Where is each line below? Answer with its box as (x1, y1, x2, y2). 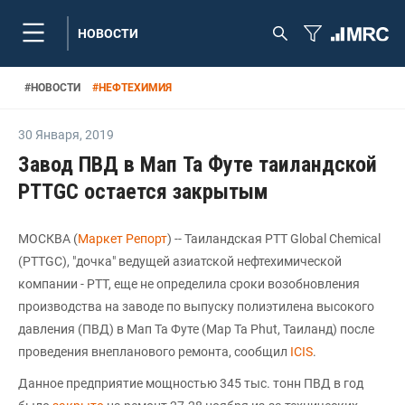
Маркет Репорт (78, 231, 167, 246)
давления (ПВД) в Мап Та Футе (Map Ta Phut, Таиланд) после (18, 322, 374, 336)
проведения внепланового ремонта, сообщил (18, 344, 290, 359)
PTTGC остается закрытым (18, 179, 268, 204)
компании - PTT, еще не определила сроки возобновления (18, 277, 360, 291)
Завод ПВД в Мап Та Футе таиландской (18, 152, 377, 177)
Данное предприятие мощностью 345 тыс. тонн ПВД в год (18, 376, 363, 391)
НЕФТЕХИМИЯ (99, 80, 172, 94)
